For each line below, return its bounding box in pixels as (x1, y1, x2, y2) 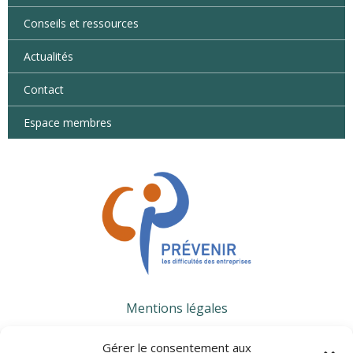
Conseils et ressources (24, 16, 139, 31)
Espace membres (24, 115, 112, 130)
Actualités (24, 49, 73, 64)
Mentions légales (125, 299, 228, 317)
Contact (24, 82, 64, 97)
